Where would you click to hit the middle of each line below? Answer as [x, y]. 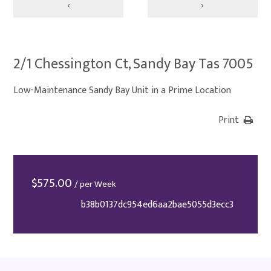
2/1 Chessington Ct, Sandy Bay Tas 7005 [134, 64]
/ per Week [96, 184]
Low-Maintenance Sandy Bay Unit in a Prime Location [122, 90]
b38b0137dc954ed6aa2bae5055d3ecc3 [157, 205]
